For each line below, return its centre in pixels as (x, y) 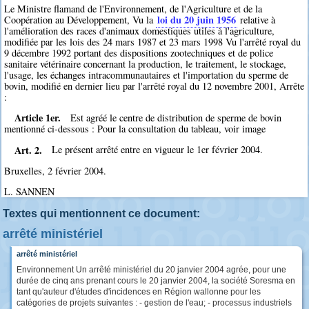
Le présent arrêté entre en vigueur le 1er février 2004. (158, 150)
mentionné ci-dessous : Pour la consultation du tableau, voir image (135, 128)
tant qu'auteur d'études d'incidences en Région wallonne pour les (139, 291)
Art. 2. (28, 150)
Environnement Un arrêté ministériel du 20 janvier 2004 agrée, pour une (151, 269)
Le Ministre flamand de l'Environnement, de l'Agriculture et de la (133, 8)
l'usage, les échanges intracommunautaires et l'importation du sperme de (147, 74)
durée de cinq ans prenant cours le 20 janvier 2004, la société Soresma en (156, 280)
